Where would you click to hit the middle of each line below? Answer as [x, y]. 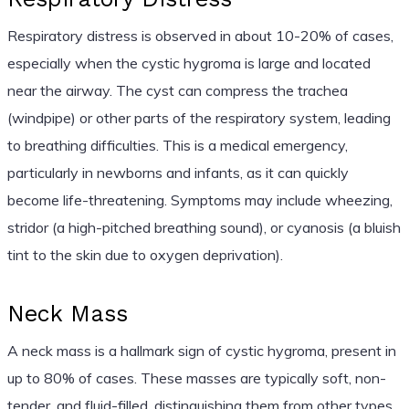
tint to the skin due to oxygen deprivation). [145, 254]
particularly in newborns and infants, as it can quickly [178, 172]
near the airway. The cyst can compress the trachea [177, 90]
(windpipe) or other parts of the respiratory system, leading [199, 117]
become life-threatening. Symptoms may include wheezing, [199, 199]
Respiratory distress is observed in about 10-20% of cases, [200, 35]
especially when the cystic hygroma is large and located [189, 63]
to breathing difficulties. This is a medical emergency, [177, 145]
